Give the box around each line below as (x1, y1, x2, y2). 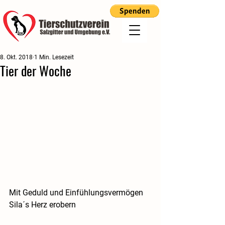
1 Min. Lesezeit (34, 54, 74, 61)
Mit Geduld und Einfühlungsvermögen (9, 188, 145, 198)
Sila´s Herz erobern (9, 200, 76, 210)
